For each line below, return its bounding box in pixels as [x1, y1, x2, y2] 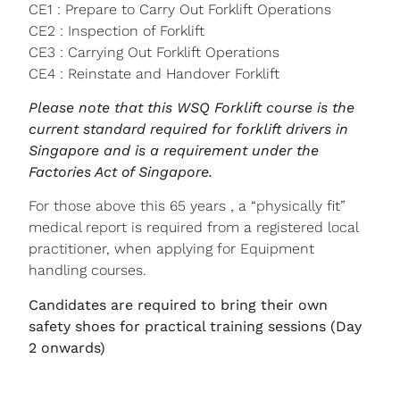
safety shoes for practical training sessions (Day [29, 317, 362, 335]
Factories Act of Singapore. [29, 162, 212, 180]
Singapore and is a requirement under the [29, 141, 319, 159]
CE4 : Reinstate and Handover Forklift [29, 64, 279, 82]
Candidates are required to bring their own [29, 296, 328, 313]
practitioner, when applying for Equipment [29, 240, 314, 258]
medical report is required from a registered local [29, 219, 358, 237]
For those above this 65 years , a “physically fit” [29, 197, 346, 215]
